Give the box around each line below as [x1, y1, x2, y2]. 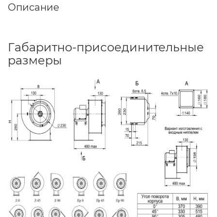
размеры [8, 53, 62, 67]
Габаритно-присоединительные [8, 40, 204, 54]
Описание [8, 1, 59, 13]
